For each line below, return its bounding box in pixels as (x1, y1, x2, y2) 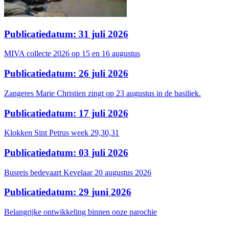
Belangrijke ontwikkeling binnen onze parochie (4, 208, 157, 217)
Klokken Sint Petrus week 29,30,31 (4, 128, 119, 138)
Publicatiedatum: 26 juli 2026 (4, 68, 128, 79)
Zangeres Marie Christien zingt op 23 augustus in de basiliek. (4, 88, 201, 98)
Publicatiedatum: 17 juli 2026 (4, 107, 128, 119)
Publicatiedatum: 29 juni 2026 (4, 187, 131, 198)
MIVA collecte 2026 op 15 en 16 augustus (4, 49, 140, 58)
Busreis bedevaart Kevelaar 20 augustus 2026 (4, 168, 151, 177)
